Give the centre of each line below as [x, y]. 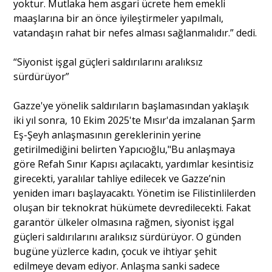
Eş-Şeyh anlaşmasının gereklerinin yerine [107, 134]
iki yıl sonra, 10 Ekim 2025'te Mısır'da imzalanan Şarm [134, 120]
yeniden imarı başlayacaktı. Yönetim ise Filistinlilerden [135, 193]
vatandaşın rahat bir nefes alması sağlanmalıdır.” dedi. [135, 32]
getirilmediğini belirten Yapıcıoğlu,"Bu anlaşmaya [124, 149]
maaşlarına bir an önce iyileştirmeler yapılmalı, [119, 18]
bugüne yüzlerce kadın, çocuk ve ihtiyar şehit [115, 251]
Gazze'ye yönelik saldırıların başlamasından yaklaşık [131, 105]
